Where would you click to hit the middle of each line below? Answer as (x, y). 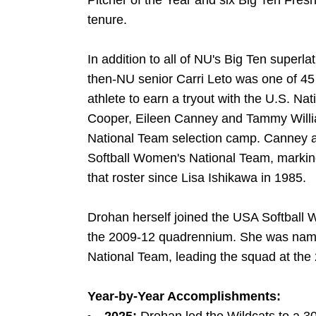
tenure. (107, 20)
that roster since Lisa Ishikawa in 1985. (197, 178)
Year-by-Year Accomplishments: (184, 296)
